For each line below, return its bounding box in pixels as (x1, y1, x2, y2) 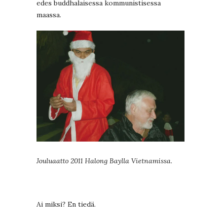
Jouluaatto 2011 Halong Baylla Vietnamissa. (37, 156, 172, 166)
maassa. (37, 10, 61, 20)
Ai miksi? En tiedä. (37, 200, 96, 209)
